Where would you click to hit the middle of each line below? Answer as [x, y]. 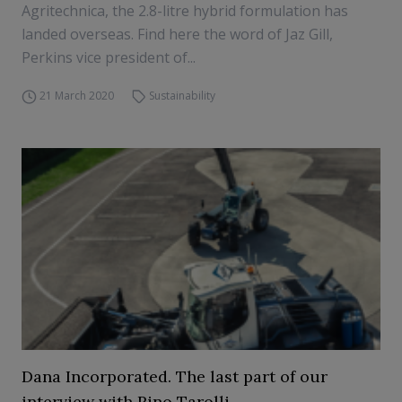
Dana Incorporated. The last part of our [175, 376]
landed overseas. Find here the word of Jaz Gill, [177, 34]
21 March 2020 [76, 96]
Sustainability [183, 96]
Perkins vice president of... [109, 57]
